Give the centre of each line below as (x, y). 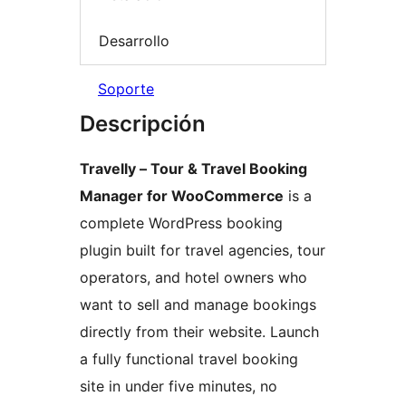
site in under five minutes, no (179, 386)
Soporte (126, 88)
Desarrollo (134, 41)
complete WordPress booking (181, 222)
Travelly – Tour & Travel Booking (193, 168)
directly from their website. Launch (199, 331)
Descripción (143, 123)
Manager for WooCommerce (182, 195)
